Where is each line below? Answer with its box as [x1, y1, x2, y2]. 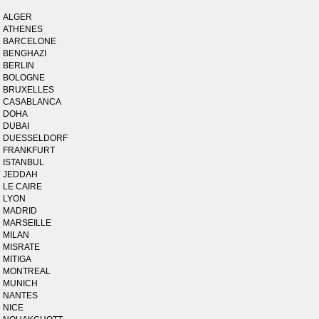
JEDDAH [3, 169, 38, 179]
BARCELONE [3, 36, 57, 46]
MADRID [3, 206, 38, 216]
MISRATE [3, 242, 41, 252]
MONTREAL [3, 266, 51, 276]
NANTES [3, 291, 38, 300]
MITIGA [3, 254, 32, 264]
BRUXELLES [3, 85, 55, 95]
